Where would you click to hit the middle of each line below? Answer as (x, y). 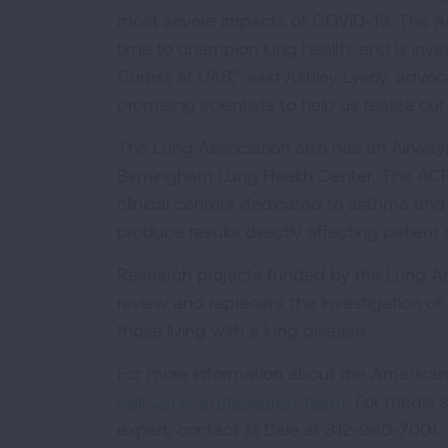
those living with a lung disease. (242, 330)
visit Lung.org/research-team (231, 401)
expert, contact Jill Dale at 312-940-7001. (279, 429)
